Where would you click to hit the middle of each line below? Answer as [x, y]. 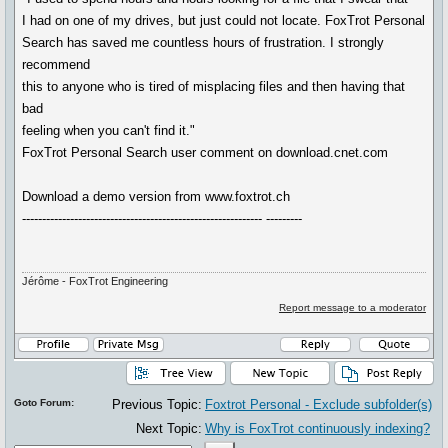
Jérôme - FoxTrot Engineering [95, 281]
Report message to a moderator [352, 307]
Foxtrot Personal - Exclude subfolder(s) [318, 404]
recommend [56, 64]
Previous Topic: [157, 404]
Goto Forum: [44, 402]
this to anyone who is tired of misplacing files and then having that [214, 86]
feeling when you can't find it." [109, 130]
